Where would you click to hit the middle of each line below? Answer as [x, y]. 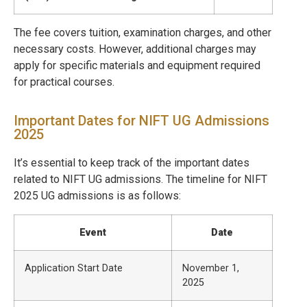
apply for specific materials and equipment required [137, 65]
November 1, [211, 268]
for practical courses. [64, 82]
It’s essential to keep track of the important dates [132, 163]
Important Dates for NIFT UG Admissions [142, 121]
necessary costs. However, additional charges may [135, 49]
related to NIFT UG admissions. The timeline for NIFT [140, 180]
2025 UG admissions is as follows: [97, 196]
